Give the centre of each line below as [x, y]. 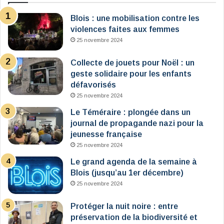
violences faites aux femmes [125, 29]
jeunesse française [106, 134]
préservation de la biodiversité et [134, 217]
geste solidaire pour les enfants [131, 74]
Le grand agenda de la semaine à [134, 162]
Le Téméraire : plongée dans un [130, 112]
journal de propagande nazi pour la [137, 123]
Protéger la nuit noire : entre [124, 206]
